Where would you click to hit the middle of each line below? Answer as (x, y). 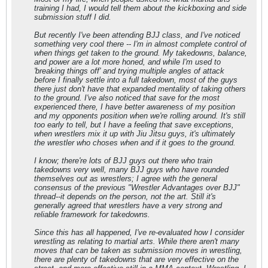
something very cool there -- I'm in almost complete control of (140, 44)
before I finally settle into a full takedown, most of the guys (136, 80)
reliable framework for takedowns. (92, 214)
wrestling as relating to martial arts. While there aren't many (137, 241)
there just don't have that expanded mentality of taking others (140, 89)
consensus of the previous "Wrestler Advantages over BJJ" (137, 188)
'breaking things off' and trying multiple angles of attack (129, 71)
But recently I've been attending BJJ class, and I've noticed (137, 35)
